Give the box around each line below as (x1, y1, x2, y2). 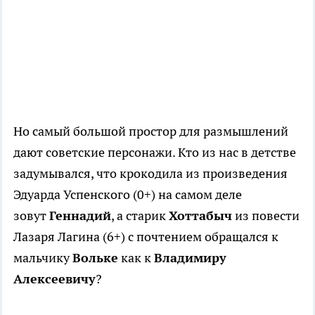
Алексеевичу (13, 271, 96, 288)
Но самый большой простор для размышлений (13, 123, 288, 140)
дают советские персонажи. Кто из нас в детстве (13, 144, 296, 161)
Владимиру (154, 250, 226, 266)
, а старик (111, 207, 169, 224)
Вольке (72, 250, 118, 266)
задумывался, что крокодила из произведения (13, 165, 288, 182)
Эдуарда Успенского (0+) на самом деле (13, 186, 242, 203)
